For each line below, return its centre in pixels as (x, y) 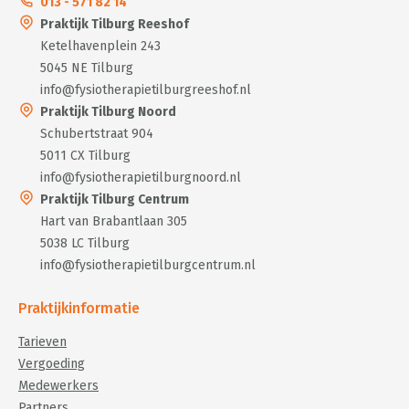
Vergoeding (52, 364)
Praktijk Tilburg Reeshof (115, 24)
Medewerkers (58, 386)
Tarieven (42, 342)
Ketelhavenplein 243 (100, 46)
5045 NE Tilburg (87, 68)
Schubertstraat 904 (97, 134)
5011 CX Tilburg (85, 156)
